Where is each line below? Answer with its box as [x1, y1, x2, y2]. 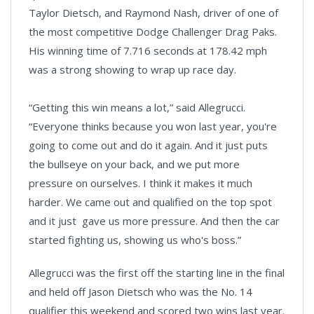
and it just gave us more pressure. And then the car [29, 214, 280, 228]
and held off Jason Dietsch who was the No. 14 [29, 285, 252, 299]
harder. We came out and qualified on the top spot [29, 195, 272, 209]
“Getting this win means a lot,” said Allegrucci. [29, 100, 245, 114]
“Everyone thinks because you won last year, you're [29, 119, 277, 133]
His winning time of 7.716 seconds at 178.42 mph [29, 43, 267, 57]
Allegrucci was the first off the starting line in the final [29, 266, 285, 280]
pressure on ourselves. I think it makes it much [29, 176, 252, 190]
